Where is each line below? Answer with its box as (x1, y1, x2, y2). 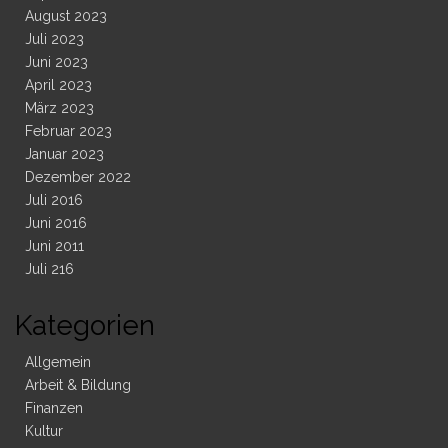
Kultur (25, 423, 63, 440)
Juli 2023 (25, 31, 84, 48)
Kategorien (15, 309, 155, 343)
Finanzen (25, 400, 83, 417)
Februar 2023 (25, 123, 112, 140)
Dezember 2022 (25, 169, 131, 186)
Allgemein (25, 354, 91, 371)
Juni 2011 (25, 238, 84, 255)
